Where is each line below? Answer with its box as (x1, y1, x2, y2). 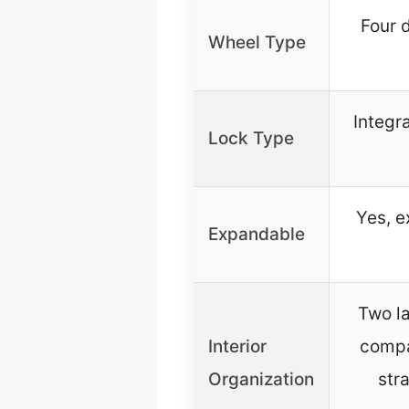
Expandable (208, 224, 305, 246)
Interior (208, 336, 267, 358)
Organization (208, 369, 314, 391)
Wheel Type (208, 32, 306, 54)
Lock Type (208, 128, 294, 150)
